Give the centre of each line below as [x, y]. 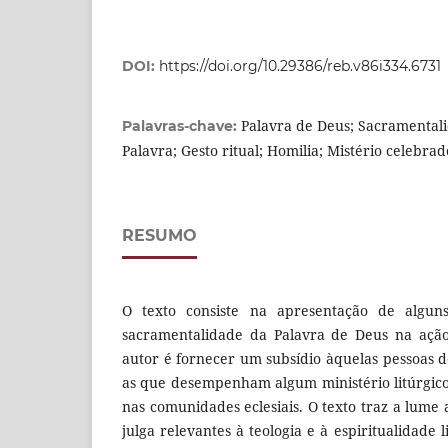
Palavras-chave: [181, 125]
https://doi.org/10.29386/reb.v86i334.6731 [300, 65]
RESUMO [159, 235]
